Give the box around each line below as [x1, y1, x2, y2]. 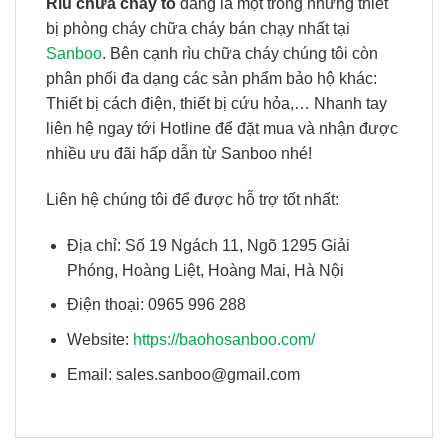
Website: [66, 330, 133, 348]
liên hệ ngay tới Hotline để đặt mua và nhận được [46, 120, 398, 138]
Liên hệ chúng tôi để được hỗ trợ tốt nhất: [46, 190, 339, 208]
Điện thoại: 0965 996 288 [66, 296, 246, 314]
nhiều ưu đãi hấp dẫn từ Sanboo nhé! [46, 145, 312, 163]
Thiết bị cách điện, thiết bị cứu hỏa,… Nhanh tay [46, 95, 387, 113]
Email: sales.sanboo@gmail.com [66, 365, 300, 383]
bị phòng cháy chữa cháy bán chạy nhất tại [46, 20, 350, 38]
